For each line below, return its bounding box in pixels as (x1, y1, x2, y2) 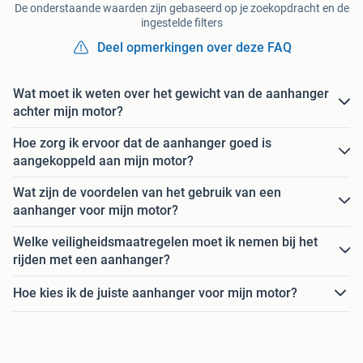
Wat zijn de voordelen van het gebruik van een (13, 184, 281, 200)
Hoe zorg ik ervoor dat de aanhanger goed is (13, 135, 271, 151)
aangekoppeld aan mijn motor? (13, 152, 194, 169)
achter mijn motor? (13, 103, 123, 119)
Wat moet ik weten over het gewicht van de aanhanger (13, 85, 329, 101)
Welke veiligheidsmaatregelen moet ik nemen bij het (13, 233, 318, 250)
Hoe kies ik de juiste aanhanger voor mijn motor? (13, 285, 297, 301)
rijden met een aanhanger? (13, 251, 170, 267)
